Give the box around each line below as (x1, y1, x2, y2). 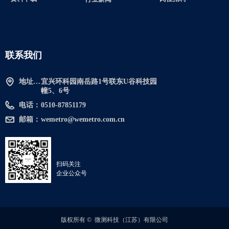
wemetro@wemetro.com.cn (41, 116, 125, 123)
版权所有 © (61, 216, 93, 223)
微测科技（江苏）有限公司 (95, 216, 168, 223)
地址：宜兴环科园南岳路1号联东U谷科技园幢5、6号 (19, 78, 33, 85)
